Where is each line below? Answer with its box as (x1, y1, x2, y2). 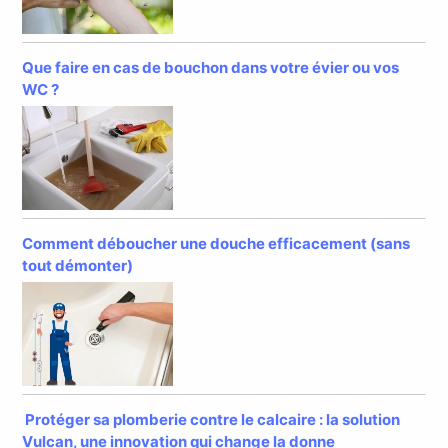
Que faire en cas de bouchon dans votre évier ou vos (22, 58, 400, 78)
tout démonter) (22, 256, 134, 276)
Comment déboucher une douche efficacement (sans (22, 234, 411, 254)
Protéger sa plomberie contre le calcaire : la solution (22, 409, 401, 429)
